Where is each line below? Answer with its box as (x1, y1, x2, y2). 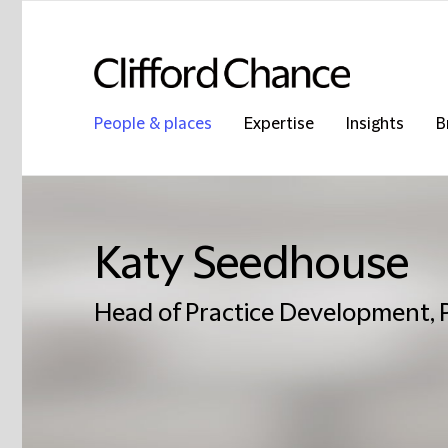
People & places (94, 115, 212, 133)
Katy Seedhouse (94, 239, 409, 290)
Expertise (244, 115, 314, 133)
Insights (346, 115, 404, 133)
